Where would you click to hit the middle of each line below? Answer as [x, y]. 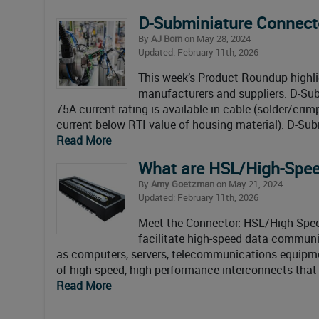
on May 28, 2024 [216, 38]
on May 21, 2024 [249, 183]
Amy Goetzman [183, 183]
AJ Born [167, 38]
